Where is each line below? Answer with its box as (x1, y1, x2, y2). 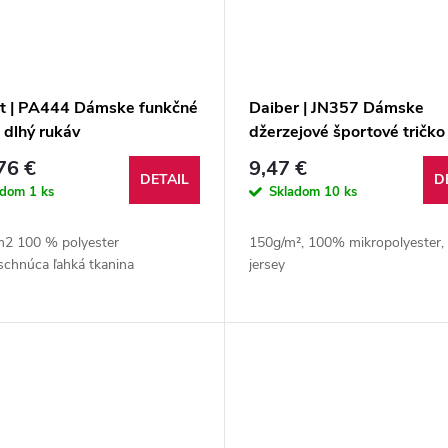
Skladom (268, 182, 324, 201)
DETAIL (139, 169, 189, 189)
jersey (248, 254, 285, 274)
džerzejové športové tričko (248, 120, 445, 143)
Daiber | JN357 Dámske (248, 96, 424, 119)
